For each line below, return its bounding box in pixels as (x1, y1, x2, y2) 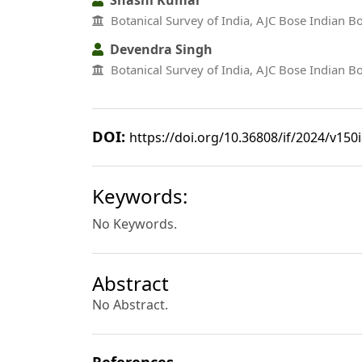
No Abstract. (92, 296, 168, 314)
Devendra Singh (107, 40, 213, 59)
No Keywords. (92, 215, 177, 234)
